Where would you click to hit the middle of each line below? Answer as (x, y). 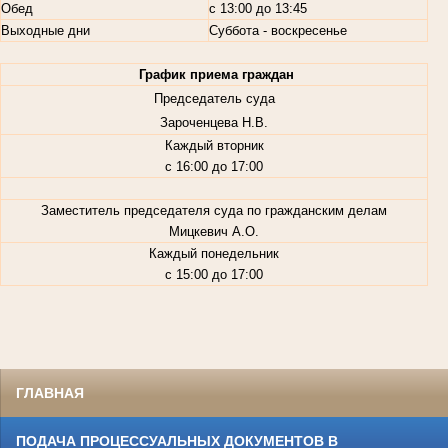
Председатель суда (214, 99)
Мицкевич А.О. (214, 232)
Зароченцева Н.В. (214, 123)
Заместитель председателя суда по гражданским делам (214, 211)
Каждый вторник (214, 146)
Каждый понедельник (214, 254)
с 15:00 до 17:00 (214, 275)
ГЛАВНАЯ (50, 393)
